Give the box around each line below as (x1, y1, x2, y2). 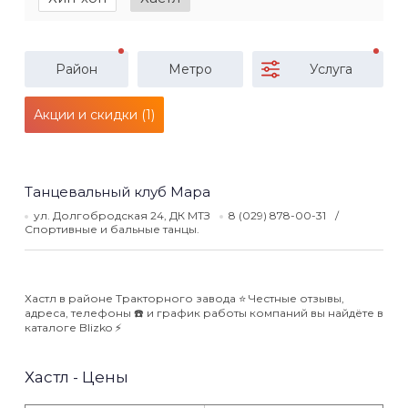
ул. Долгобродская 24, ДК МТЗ (34, 209, 213, 222)
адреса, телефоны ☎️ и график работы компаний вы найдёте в (25, 306, 383, 320)
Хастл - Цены (25, 368, 128, 386)
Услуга (310, 61, 352, 77)
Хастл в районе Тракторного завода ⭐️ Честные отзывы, (25, 291, 344, 305)
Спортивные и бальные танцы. (25, 222, 199, 236)
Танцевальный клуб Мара (25, 183, 210, 200)
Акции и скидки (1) (34, 107, 155, 123)
